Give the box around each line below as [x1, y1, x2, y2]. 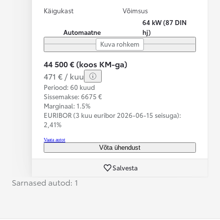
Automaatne [63, 27, 101, 36]
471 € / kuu [44, 70, 84, 82]
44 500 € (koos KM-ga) [44, 57, 127, 69]
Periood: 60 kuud [44, 82, 95, 91]
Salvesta [112, 163, 137, 172]
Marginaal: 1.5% [44, 101, 90, 110]
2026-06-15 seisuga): [117, 110, 181, 119]
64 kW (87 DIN [142, 17, 187, 27]
